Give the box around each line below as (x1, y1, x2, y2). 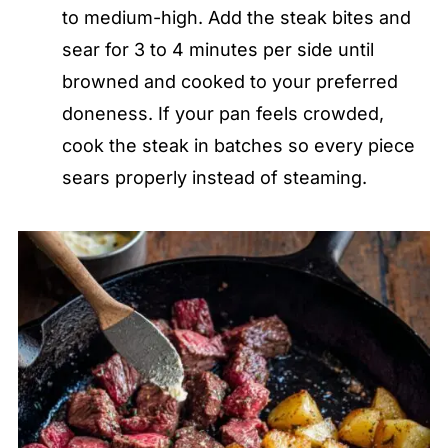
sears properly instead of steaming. (61, 167, 367, 189)
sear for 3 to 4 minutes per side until (61, 39, 374, 61)
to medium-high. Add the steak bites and (61, 7, 411, 29)
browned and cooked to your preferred (61, 71, 398, 93)
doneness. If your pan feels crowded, (61, 103, 384, 125)
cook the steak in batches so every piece (61, 135, 415, 157)
